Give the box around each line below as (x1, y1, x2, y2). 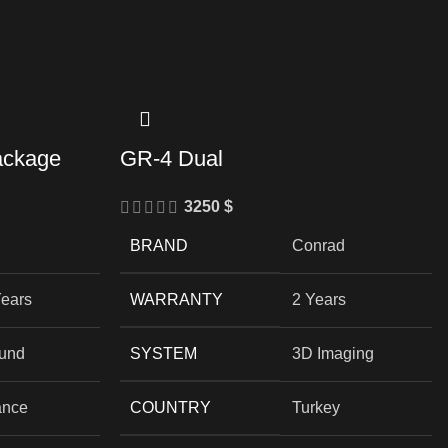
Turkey (292, 398, 341, 416)
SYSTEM (130, 344, 198, 362)
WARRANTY (130, 290, 224, 308)
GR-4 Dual (120, 145, 224, 171)
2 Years (292, 290, 347, 308)
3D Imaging (292, 344, 375, 362)
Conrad (292, 236, 346, 254)
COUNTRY (130, 398, 212, 416)
